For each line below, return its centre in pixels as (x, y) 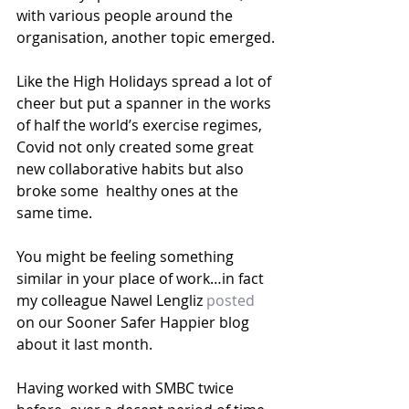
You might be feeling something (127, 256)
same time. (54, 212)
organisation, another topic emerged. (146, 37)
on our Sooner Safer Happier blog (135, 322)
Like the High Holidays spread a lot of (146, 81)
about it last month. (84, 344)
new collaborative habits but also (132, 168)
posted (231, 300)
